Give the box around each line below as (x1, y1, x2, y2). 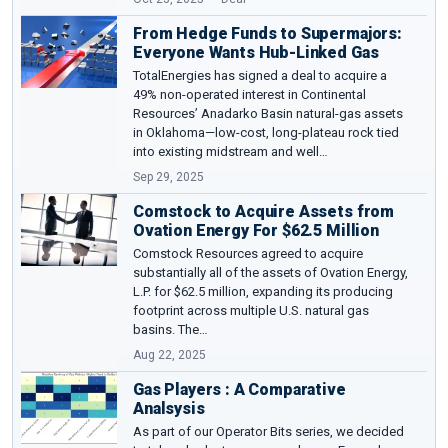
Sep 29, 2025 (133, 169, 204, 184)
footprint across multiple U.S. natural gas (133, 302, 369, 318)
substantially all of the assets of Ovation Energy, (133, 264, 408, 280)
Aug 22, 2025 (133, 347, 206, 362)
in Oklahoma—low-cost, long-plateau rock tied (133, 124, 399, 140)
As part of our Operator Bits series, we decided (133, 423, 404, 439)
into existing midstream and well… (133, 143, 328, 159)
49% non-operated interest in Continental (133, 86, 366, 102)
